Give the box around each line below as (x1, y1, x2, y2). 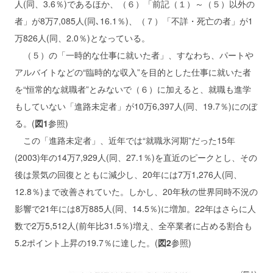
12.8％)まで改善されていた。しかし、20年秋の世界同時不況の (15, 185, 258, 197)
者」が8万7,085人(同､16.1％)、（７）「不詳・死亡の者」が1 (15, 15, 253, 27)
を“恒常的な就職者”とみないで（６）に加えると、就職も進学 (15, 83, 251, 95)
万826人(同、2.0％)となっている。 (15, 32, 150, 44)
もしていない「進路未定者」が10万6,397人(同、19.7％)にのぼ (15, 100, 257, 112)
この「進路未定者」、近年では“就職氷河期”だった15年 (15, 134, 235, 146)
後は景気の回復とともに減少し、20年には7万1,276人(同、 (15, 168, 242, 180)
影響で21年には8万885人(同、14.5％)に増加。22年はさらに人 (15, 202, 256, 214)
